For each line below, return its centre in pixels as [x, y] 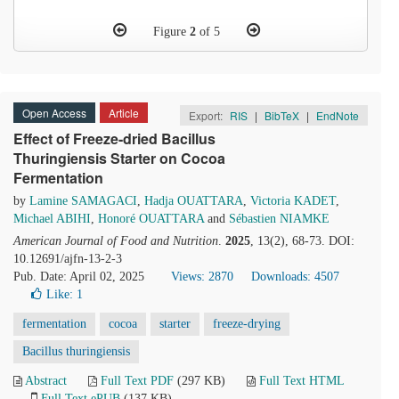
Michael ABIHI [52, 219]
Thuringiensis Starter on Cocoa [119, 158]
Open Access [54, 113]
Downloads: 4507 [295, 277]
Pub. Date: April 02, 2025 [79, 277]
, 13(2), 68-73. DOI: [302, 241]
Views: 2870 [202, 277]
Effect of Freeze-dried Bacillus [114, 138]
